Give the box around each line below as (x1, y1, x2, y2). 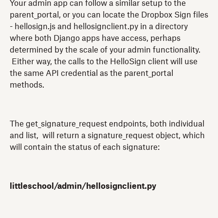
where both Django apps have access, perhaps (10, 34, 181, 42)
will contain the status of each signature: (10, 143, 160, 151)
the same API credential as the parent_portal (10, 69, 173, 77)
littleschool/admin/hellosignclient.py (10, 182, 156, 190)
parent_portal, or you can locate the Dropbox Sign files (10, 11, 208, 19)
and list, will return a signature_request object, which (10, 131, 205, 140)
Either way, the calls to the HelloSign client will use (10, 57, 198, 66)
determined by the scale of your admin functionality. (10, 46, 200, 54)
